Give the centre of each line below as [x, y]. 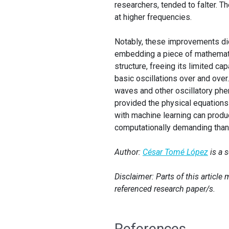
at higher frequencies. [153, 17]
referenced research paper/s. [165, 189]
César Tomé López [175, 152]
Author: [129, 152]
